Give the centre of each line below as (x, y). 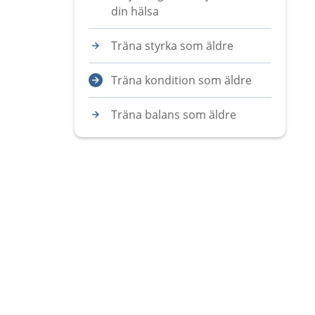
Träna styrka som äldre (172, 46)
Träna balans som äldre (174, 115)
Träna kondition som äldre (181, 80)
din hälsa (135, 11)
